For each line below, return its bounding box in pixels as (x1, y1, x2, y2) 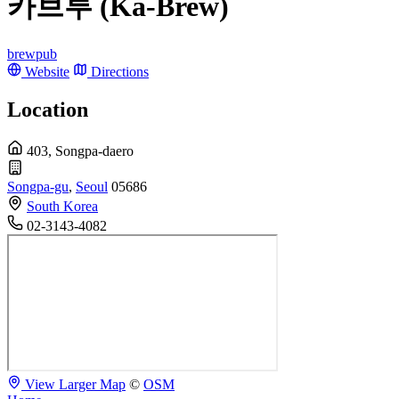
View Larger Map (25, 376, 126, 392)
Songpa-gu (7, 178, 69, 194)
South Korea (27, 198, 98, 214)
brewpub (7, 45, 57, 61)
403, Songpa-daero (27, 142, 134, 159)
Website (25, 63, 69, 79)
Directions (91, 63, 149, 79)
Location (7, 97, 88, 121)
